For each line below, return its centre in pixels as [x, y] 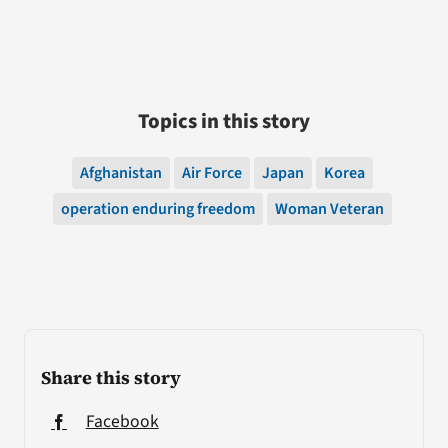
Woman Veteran [329, 208]
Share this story [110, 377]
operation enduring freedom [157, 208]
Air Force [211, 172]
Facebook [122, 421]
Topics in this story [224, 121]
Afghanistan [120, 172]
